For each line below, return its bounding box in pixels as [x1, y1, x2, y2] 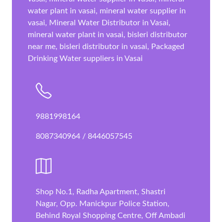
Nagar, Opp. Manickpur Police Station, [36, 199, 169, 208]
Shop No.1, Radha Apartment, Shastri [36, 187, 166, 196]
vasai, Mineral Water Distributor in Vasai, [28, 18, 170, 27]
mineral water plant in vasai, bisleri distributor [28, 30, 187, 39]
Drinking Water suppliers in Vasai [28, 54, 143, 62]
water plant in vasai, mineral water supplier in [28, 6, 186, 15]
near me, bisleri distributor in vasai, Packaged [28, 42, 184, 51]
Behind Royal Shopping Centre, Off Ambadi [36, 211, 185, 220]
